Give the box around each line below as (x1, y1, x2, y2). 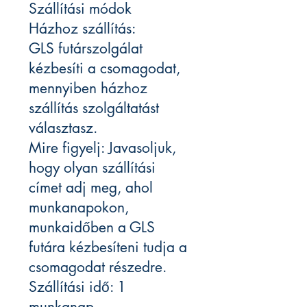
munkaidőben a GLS (29, 218, 155, 237)
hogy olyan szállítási (29, 158, 156, 177)
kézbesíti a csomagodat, (29, 59, 180, 78)
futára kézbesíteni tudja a (29, 238, 187, 257)
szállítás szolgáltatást (29, 99, 159, 118)
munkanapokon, (29, 198, 129, 217)
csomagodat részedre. (29, 258, 167, 277)
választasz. (29, 119, 97, 138)
